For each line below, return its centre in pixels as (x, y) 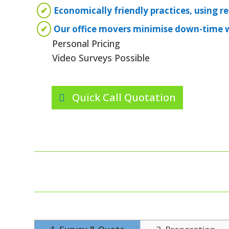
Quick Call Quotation (124, 97)
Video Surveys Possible (101, 58)
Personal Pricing (86, 44)
